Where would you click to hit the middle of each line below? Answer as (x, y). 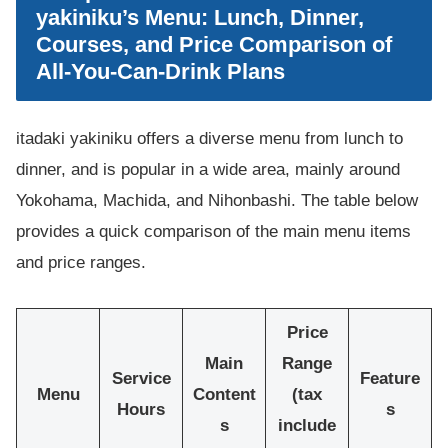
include (307, 426)
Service (141, 379)
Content (224, 395)
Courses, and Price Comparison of (214, 44)
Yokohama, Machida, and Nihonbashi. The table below (217, 200)
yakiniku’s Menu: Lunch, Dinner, (200, 17)
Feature (390, 379)
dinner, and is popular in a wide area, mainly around (208, 169)
